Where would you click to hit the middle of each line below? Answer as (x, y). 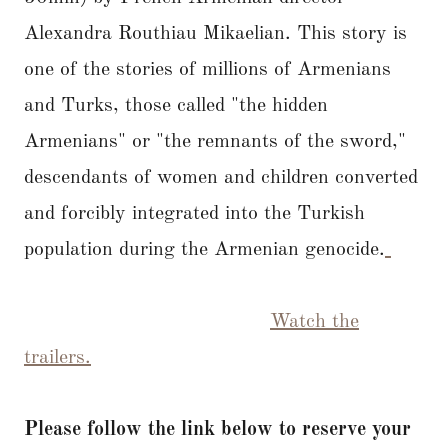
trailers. (57, 358)
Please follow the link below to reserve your (217, 430)
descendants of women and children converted (221, 178)
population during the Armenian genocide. (204, 250)
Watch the (314, 322)
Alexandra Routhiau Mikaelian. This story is (215, 34)
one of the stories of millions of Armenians (207, 70)
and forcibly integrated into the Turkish (194, 214)
